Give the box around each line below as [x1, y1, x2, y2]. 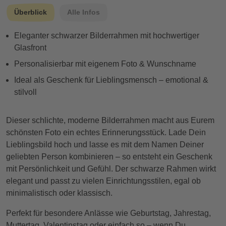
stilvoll [14, 88, 37, 97]
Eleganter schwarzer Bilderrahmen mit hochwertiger [14, 31, 199, 40]
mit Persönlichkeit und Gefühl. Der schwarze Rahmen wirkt [6, 164, 216, 174]
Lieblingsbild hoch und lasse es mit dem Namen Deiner [6, 140, 204, 149]
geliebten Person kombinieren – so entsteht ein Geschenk [6, 152, 212, 161]
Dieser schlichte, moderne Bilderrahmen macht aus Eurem [6, 116, 214, 125]
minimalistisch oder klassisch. [6, 189, 112, 198]
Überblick [14, 8, 47, 17]
